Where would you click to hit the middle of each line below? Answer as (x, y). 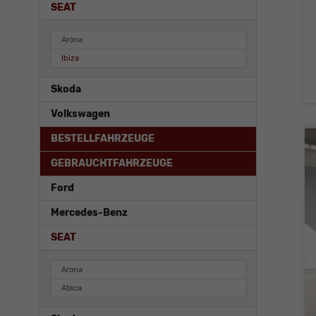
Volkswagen (80, 114)
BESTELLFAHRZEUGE (103, 139)
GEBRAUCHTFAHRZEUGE (112, 164)
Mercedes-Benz (89, 213)
